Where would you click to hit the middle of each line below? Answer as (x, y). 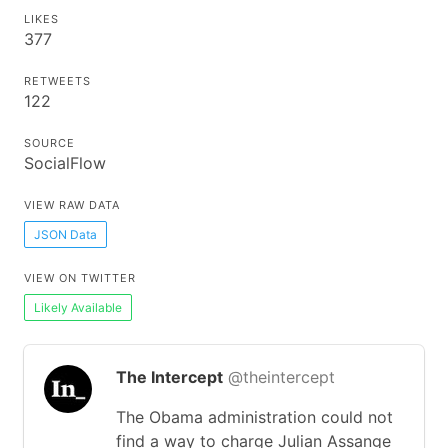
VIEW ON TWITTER (80, 278)
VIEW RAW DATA (72, 205)
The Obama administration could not (254, 417)
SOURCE (49, 143)
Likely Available (78, 307)
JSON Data (65, 234)
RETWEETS (57, 81)
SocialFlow (65, 163)
